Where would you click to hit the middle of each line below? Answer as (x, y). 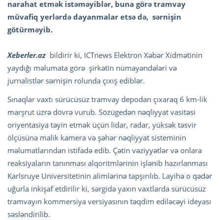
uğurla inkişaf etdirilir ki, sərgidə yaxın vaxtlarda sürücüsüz (107, 189)
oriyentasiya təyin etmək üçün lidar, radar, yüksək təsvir (102, 125)
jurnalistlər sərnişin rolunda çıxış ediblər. (76, 81)
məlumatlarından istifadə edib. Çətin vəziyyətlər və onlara (105, 151)
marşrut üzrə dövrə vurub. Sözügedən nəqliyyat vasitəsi (101, 112)
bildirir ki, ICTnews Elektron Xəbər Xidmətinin (124, 55)
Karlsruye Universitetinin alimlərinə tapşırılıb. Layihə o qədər (110, 176)
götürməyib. (30, 30)
